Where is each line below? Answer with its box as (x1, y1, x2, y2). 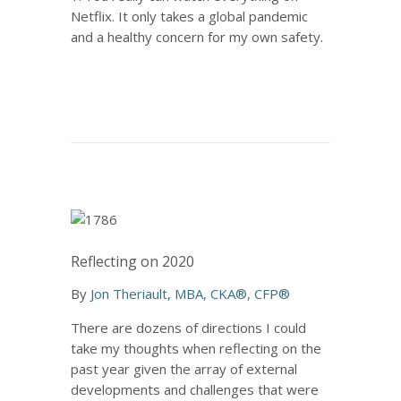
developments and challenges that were (71, 380, 319, 398)
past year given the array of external (71, 360, 297, 378)
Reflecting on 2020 (71, 252, 194, 271)
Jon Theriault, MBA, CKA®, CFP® (90, 285, 290, 303)
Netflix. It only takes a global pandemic (71, 7, 308, 25)
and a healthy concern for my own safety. (71, 28, 323, 46)
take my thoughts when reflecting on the (71, 339, 321, 357)
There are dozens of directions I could (71, 319, 306, 337)
